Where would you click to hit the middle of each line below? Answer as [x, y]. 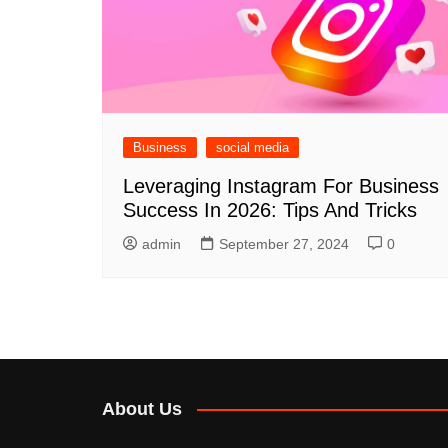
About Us [142, 408]
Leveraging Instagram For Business [281, 185]
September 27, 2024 [284, 243]
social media [252, 147]
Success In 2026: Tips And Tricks [270, 209]
